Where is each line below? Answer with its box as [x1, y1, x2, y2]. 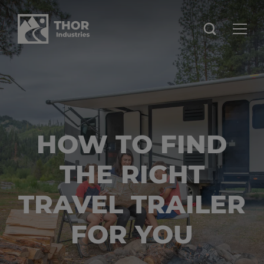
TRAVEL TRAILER [18, 188, 246, 220]
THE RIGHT [60, 158, 204, 190]
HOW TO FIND [37, 128, 227, 160]
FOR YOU [71, 218, 193, 250]
